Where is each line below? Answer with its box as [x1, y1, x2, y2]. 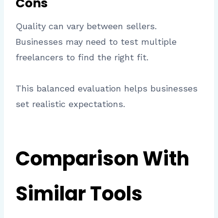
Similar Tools [16, 180, 143, 207]
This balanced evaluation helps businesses [16, 83, 198, 93]
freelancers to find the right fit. [16, 52, 148, 62]
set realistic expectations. [16, 98, 125, 109]
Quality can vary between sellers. [16, 20, 157, 31]
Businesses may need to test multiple [16, 36, 177, 47]
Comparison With [16, 145, 189, 172]
